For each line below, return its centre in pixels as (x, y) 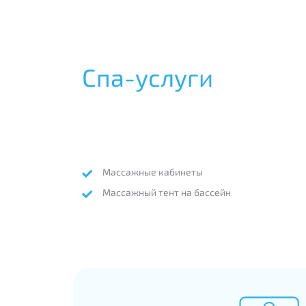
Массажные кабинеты (153, 172)
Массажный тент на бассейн (167, 193)
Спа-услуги (148, 76)
